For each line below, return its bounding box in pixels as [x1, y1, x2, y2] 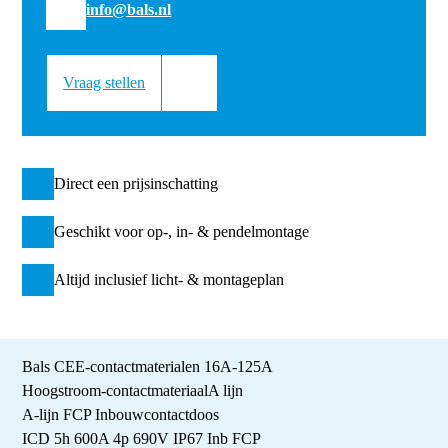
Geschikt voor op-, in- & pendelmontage [54, 222, 310, 240]
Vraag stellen [63, 73, 146, 91]
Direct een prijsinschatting [54, 174, 219, 192]
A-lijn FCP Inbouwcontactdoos [22, 406, 220, 424]
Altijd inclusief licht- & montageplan [54, 270, 285, 288]
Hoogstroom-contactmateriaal [22, 382, 209, 400]
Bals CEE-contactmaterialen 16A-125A [22, 358, 274, 376]
